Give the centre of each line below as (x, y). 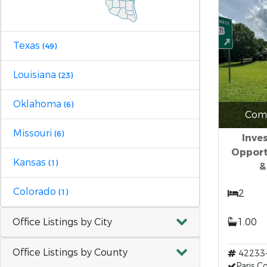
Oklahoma (38, 104)
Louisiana (36, 74)
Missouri (34, 133)
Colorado (36, 191)
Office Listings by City (62, 222)
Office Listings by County (70, 252)
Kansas (31, 162)
